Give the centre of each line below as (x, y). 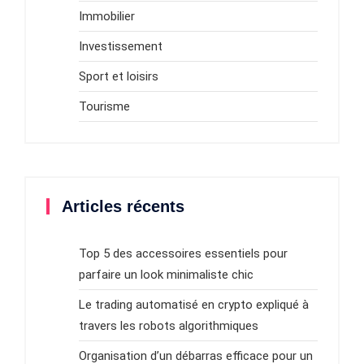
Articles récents (123, 206)
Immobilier (107, 16)
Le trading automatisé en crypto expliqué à (194, 304)
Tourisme (104, 106)
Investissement (121, 46)
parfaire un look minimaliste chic (166, 274)
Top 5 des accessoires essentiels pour (183, 253)
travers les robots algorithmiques (169, 325)
